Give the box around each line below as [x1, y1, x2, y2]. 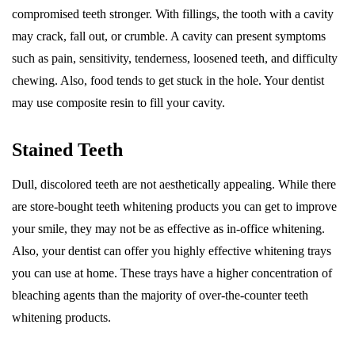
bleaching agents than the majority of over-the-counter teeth [12, 288, 308, 303]
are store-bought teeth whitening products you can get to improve [12, 200, 337, 214]
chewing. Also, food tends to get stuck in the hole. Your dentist [12, 74, 324, 88]
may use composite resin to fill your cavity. [12, 96, 228, 110]
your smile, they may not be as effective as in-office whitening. [12, 222, 325, 236]
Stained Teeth [12, 139, 123, 161]
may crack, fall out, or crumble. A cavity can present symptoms [12, 29, 326, 44]
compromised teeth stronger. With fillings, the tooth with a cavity [12, 7, 334, 21]
